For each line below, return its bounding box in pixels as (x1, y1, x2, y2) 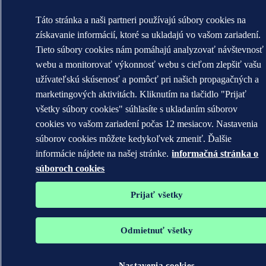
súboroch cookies (36, 163, 105, 173)
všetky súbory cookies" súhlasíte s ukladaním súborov (36, 104, 238, 114)
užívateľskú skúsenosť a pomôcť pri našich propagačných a (36, 74, 259, 84)
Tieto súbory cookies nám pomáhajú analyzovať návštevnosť (36, 45, 264, 55)
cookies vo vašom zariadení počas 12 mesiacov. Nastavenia (36, 119, 258, 129)
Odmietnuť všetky (121, 226, 193, 235)
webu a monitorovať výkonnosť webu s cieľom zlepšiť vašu (36, 59, 262, 69)
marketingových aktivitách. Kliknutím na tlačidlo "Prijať (36, 89, 247, 99)
